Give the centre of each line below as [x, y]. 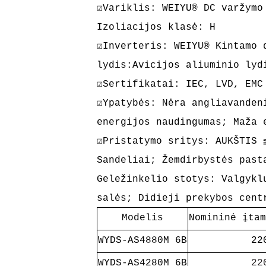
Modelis [142, 218]
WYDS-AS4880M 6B [142, 240]
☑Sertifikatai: [141, 84]
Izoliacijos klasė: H [156, 27]
